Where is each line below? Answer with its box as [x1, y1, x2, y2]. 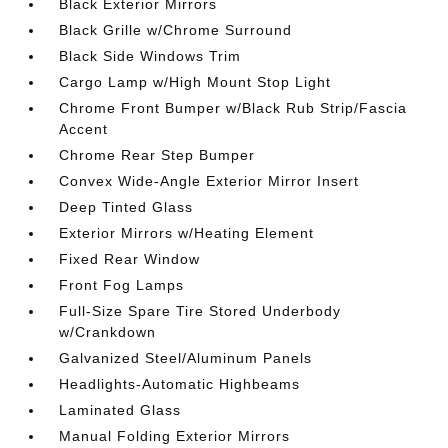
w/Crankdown [59, 324, 157, 340]
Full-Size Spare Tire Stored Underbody [59, 303, 342, 319]
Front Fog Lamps [59, 277, 185, 293]
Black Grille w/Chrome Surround [59, 22, 293, 38]
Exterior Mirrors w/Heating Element [59, 225, 315, 241]
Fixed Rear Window [59, 251, 201, 267]
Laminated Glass [59, 402, 182, 418]
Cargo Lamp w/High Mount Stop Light [59, 74, 332, 90]
